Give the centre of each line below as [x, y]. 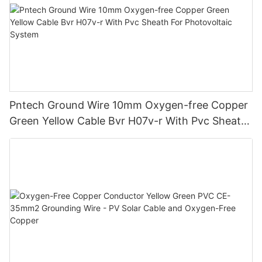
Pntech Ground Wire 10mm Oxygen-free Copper [129, 105]
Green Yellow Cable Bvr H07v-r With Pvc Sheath [128, 121]
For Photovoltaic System [70, 137]
